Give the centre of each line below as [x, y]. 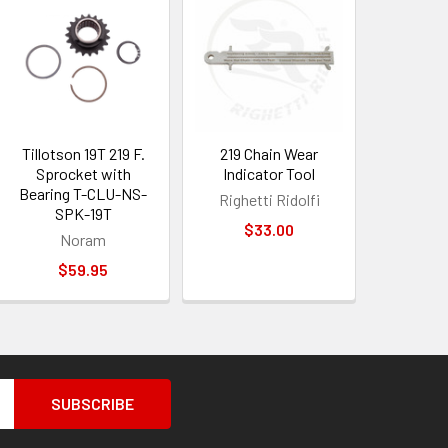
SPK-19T [83, 213]
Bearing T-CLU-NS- [83, 193]
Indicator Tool [269, 173]
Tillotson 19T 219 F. [83, 153]
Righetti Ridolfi [269, 199]
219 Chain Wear [269, 153]
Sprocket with [83, 173]
